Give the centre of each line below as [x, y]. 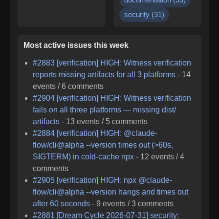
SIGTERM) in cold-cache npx [84, 156]
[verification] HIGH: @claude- [107, 133]
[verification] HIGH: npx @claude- [115, 180]
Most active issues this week [76, 45]
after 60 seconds [62, 203]
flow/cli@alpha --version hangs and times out [111, 192]
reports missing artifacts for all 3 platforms [104, 74]
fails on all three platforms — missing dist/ [105, 109]
